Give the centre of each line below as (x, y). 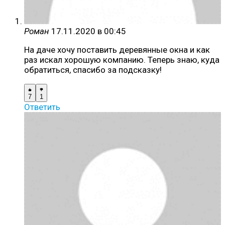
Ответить (42, 107)
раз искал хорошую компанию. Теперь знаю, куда (122, 60)
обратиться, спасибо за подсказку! (93, 70)
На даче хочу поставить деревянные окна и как (117, 50)
